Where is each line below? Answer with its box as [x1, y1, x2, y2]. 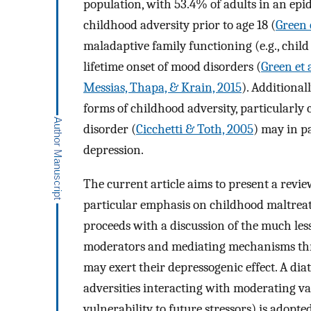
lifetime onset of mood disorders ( [83, 59, 261, 75]
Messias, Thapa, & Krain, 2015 [83, 80, 242, 96]
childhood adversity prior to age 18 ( [83, 17, 276, 33]
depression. [83, 142, 144, 158]
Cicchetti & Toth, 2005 [136, 121, 253, 137]
